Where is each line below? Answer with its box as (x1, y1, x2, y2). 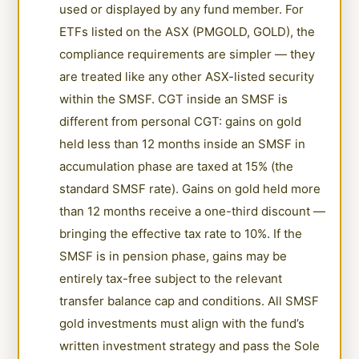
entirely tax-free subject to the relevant (59, 270, 283, 286)
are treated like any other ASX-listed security (59, 68, 315, 84)
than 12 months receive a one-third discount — (59, 203, 326, 219)
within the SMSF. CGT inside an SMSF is (59, 91, 288, 107)
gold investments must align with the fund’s (59, 315, 305, 331)
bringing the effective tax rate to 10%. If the (59, 225, 303, 241)
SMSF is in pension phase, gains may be (59, 248, 288, 264)
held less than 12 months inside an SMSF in (59, 135, 306, 151)
